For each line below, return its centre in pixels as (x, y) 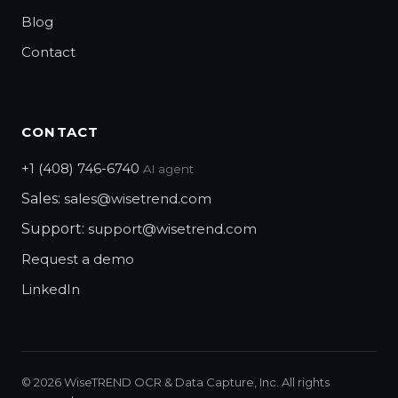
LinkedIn (51, 289)
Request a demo (78, 259)
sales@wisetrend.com (138, 198)
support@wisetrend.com (172, 228)
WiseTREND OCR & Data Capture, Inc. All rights (195, 382)
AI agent (168, 168)
